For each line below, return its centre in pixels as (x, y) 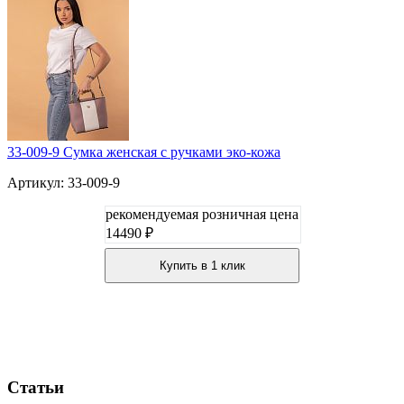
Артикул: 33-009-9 (64, 183)
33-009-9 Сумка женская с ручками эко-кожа (144, 152)
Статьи (36, 387)
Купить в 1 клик (202, 266)
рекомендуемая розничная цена (202, 215)
